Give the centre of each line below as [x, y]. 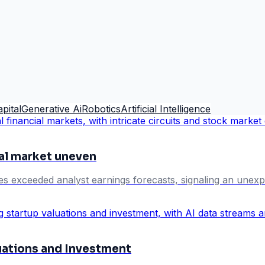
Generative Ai [51, 109]
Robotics [101, 109]
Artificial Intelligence [166, 109]
